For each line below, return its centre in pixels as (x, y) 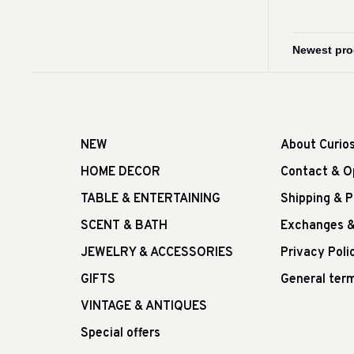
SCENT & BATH (124, 226)
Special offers (121, 333)
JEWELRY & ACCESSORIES (157, 253)
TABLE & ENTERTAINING (151, 199)
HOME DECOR (121, 172)
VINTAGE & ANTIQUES (144, 307)
